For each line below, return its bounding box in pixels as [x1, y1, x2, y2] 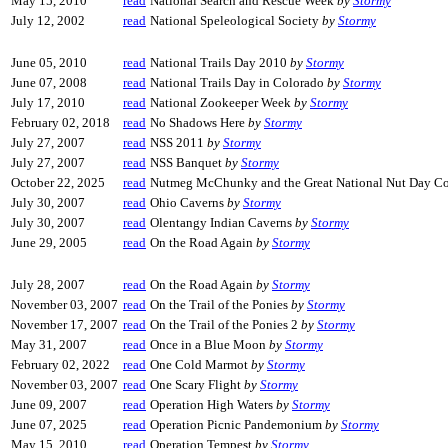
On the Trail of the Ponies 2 [150, 317, 301, 332]
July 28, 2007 [11, 277, 85, 292]
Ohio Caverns [150, 195, 227, 210]
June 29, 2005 [11, 235, 87, 250]
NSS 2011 [150, 135, 207, 150]
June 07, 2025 [11, 417, 87, 432]
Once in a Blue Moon [150, 337, 269, 352]
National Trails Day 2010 [150, 55, 290, 70]
